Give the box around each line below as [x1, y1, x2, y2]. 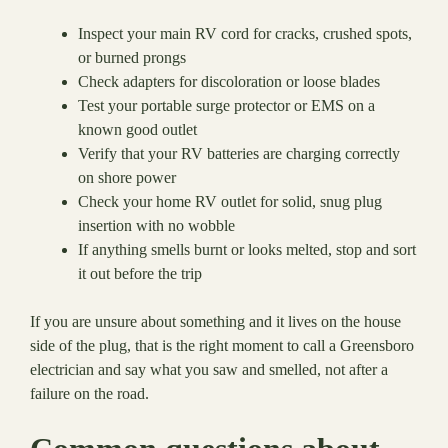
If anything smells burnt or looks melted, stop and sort [78, 241, 416, 259]
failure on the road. [30, 385, 149, 403]
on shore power [78, 169, 176, 187]
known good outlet [78, 121, 197, 139]
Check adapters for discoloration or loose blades [78, 73, 380, 91]
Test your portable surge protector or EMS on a [78, 97, 375, 115]
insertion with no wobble [78, 217, 235, 235]
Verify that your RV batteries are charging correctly [78, 145, 400, 163]
